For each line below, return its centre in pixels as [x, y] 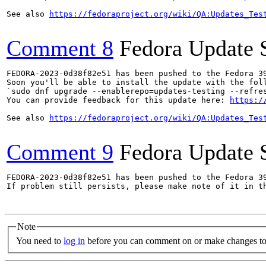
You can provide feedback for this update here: [118, 100]
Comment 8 [60, 48]
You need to [40, 240]
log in [74, 240]
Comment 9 [60, 152]
